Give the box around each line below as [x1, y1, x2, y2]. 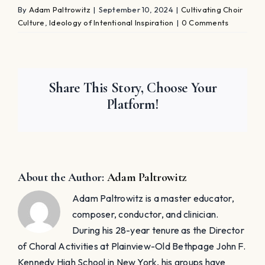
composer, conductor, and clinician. [72, 208, 219, 220]
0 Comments [181, 17, 229, 27]
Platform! [106, 95, 159, 113]
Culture [18, 17, 45, 27]
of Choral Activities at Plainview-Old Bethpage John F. [18, 240, 245, 252]
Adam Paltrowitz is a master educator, [72, 192, 234, 204]
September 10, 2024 [98, 4, 173, 14]
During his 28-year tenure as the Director [72, 224, 244, 236]
